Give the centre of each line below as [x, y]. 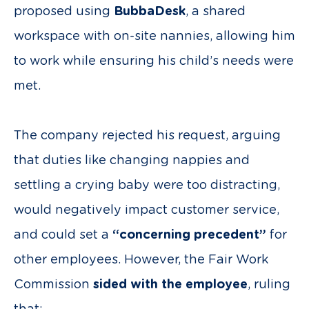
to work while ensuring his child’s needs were [154, 61]
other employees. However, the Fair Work [141, 260]
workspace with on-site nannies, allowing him [154, 37]
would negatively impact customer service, [147, 210]
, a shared [216, 12]
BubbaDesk [150, 12]
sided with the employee [170, 285]
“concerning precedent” [189, 235]
